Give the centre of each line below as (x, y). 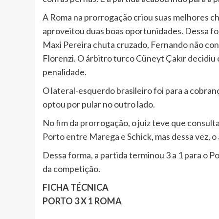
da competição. (71, 169)
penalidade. (65, 72)
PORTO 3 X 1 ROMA (82, 201)
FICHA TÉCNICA (76, 187)
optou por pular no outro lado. (99, 104)
